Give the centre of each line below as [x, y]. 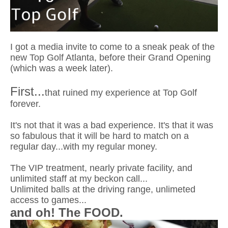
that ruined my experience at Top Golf [121, 92]
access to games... [48, 200]
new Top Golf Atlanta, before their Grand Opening [110, 57]
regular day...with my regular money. [84, 146]
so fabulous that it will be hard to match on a [99, 136]
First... [27, 91]
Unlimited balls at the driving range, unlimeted [103, 189]
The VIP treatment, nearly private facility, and [101, 168]
